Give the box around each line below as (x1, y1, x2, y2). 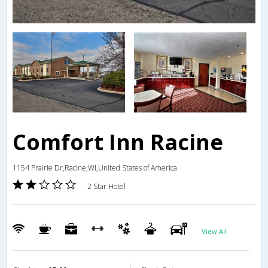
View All (202, 227, 227, 236)
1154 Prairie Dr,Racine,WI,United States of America (13, 163, 177, 173)
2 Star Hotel (87, 181, 126, 192)
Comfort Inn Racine (13, 127, 223, 157)
